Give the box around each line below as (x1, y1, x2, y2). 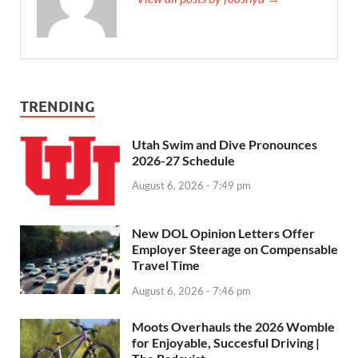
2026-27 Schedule (132, 152, 235, 168)
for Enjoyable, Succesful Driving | (132, 334, 320, 350)
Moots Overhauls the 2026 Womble (132, 318, 335, 334)
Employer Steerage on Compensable (132, 241, 338, 257)
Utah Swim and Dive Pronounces (132, 136, 317, 152)
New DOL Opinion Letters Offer (132, 225, 315, 241)
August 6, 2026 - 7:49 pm (132, 179, 251, 193)
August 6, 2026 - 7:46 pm (132, 284, 251, 297)
